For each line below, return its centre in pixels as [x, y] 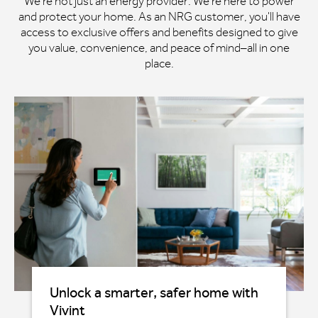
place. [159, 63]
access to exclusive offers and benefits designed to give [159, 32]
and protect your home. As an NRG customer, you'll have [159, 16]
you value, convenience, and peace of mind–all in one [159, 48]
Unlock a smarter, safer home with [154, 293]
